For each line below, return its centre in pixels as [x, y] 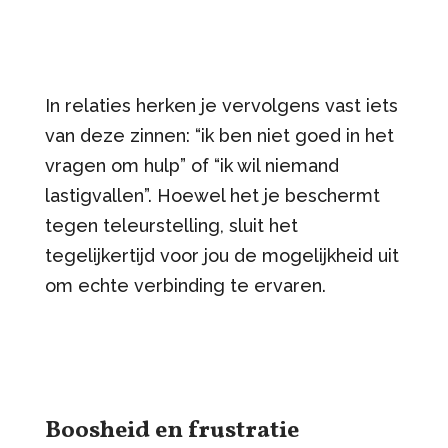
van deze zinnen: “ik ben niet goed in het [219, 135]
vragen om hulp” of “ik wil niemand [191, 165]
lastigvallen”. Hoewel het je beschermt [212, 195]
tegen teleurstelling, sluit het [171, 225]
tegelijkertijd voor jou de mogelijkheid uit [221, 255]
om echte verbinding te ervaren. [185, 285]
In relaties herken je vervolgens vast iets [221, 105]
